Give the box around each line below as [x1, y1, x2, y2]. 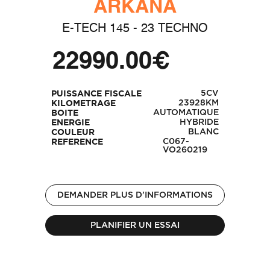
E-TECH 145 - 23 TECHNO [62, 23, 208, 35]
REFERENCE [51, 139, 103, 146]
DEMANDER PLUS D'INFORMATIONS [57, 191, 213, 199]
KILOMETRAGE [51, 100, 116, 107]
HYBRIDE [180, 118, 219, 127]
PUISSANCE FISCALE [51, 90, 142, 98]
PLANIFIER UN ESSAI [90, 221, 180, 230]
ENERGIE [51, 119, 90, 127]
